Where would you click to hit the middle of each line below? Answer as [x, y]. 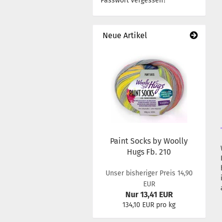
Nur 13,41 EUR [149, 194]
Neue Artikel [124, 35]
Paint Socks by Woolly [149, 141]
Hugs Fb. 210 [149, 152]
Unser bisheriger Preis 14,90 [149, 173]
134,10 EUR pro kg [149, 205]
